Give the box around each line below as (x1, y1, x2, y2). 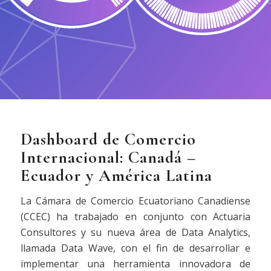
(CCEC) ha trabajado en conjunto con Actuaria (20, 209, 251, 223)
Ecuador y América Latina (20, 165, 212, 186)
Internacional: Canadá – (20, 147, 196, 168)
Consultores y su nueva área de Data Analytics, (20, 225, 251, 239)
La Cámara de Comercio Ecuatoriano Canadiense (20, 194, 251, 207)
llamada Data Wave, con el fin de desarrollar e (20, 241, 251, 255)
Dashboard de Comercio (20, 129, 196, 149)
